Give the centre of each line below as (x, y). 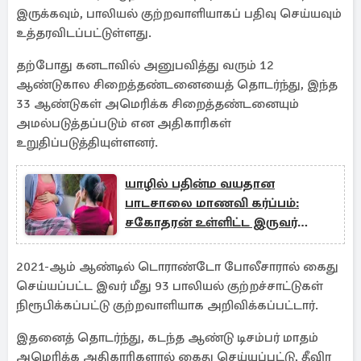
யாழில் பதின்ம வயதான (200, 184)
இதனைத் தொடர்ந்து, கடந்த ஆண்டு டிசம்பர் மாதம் (167, 338)
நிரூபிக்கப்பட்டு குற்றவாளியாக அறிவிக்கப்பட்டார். (167, 305)
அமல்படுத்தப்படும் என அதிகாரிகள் (124, 123)
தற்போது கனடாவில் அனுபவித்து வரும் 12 (145, 65)
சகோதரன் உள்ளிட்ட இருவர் (211, 222)
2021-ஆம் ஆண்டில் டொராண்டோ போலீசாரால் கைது (177, 267)
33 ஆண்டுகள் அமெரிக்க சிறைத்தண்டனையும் (158, 104)
